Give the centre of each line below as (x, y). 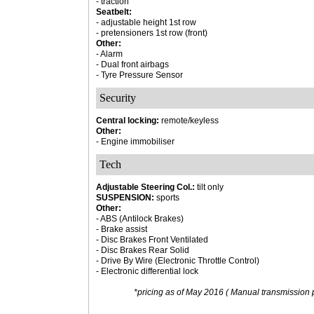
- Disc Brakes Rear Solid (143, 250)
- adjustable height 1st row (146, 22)
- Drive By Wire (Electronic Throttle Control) (178, 261)
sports (167, 198)
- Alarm (109, 54)
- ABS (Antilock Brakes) (140, 219)
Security (118, 98)
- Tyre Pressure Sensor (139, 75)
